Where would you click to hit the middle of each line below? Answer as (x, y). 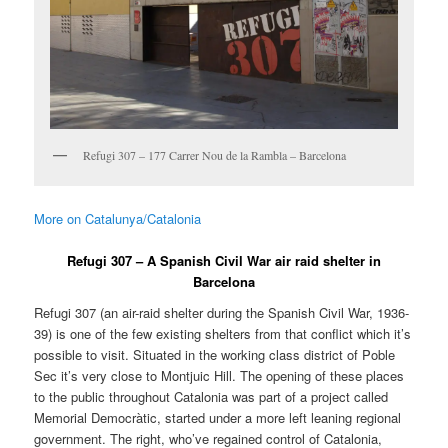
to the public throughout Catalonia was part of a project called (211, 397)
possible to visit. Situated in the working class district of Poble (215, 355)
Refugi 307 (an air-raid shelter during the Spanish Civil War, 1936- (222, 313)
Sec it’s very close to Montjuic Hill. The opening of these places (219, 376)
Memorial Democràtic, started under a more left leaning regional (218, 418)
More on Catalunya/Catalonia (118, 218)
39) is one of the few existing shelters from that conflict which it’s (223, 334)
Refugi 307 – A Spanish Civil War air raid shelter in (224, 260)
